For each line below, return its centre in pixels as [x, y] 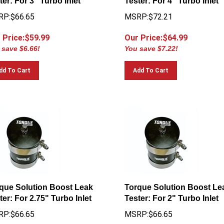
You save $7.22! [151, 44]
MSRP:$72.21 [148, 12]
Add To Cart [150, 66]
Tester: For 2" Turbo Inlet [171, 194]
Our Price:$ [146, 33]
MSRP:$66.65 [148, 210]
